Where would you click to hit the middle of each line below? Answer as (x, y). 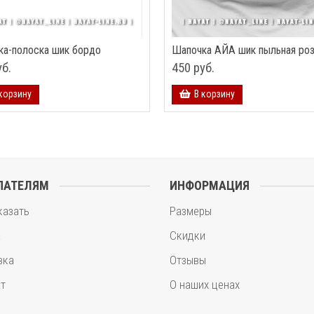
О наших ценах (205, 285)
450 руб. (193, 68)
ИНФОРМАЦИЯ (210, 185)
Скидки (187, 235)
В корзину (214, 94)
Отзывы (188, 260)
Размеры (191, 211)
